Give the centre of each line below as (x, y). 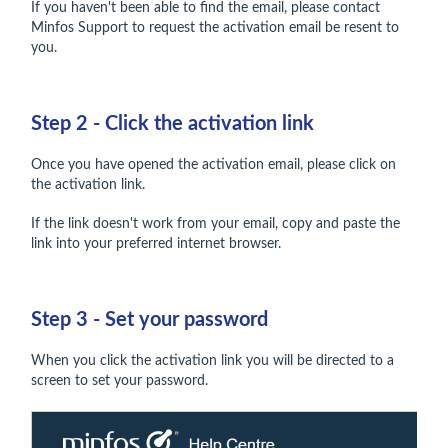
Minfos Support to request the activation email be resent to (215, 27)
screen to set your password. (119, 380)
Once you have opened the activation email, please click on (213, 164)
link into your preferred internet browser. (158, 243)
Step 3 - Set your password (149, 319)
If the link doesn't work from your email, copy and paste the (215, 223)
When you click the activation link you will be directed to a (212, 360)
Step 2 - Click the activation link (172, 123)
